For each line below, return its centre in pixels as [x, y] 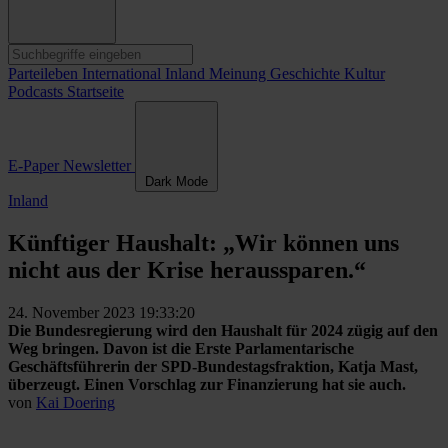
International [123, 74]
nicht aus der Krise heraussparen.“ [187, 270]
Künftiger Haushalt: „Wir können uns [203, 243]
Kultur [364, 74]
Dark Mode [176, 182]
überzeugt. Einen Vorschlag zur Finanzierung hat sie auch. [207, 385]
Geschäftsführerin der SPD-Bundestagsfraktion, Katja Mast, [213, 367]
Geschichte [307, 74]
